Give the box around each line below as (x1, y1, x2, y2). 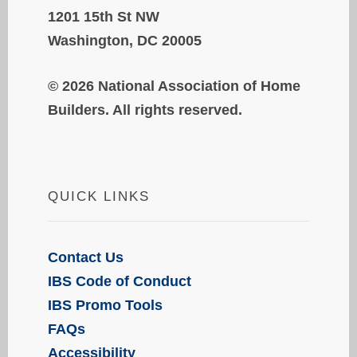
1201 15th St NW (48, 9, 159, 25)
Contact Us (48, 249, 124, 266)
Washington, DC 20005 (48, 33, 202, 49)
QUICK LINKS (48, 189, 150, 205)
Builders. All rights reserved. (48, 102, 242, 119)
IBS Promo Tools (48, 297, 163, 314)
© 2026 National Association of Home (48, 78, 300, 95)
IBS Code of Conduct (48, 273, 191, 290)
